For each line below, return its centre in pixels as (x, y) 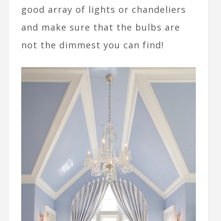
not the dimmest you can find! (92, 45)
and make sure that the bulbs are (100, 27)
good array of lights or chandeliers (103, 9)
